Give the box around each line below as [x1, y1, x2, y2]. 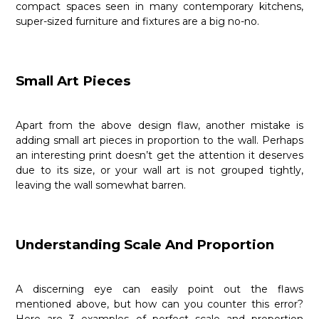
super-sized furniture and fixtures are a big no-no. [16, 15, 263, 28]
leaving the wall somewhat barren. [16, 179, 187, 192]
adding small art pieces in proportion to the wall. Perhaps [16, 134, 303, 147]
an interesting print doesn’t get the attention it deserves [16, 149, 303, 162]
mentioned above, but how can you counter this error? [16, 298, 303, 311]
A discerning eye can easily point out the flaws [16, 283, 303, 296]
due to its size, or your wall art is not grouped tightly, [16, 164, 303, 177]
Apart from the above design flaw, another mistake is [16, 119, 303, 132]
